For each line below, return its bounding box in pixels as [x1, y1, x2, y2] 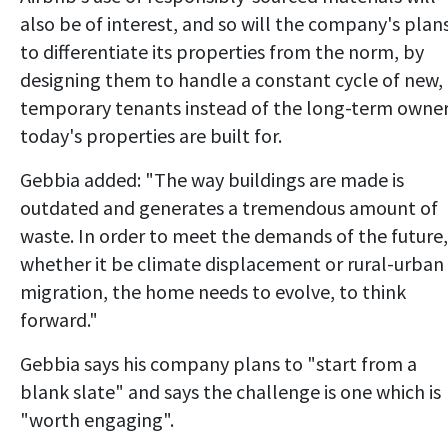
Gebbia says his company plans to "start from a [20, 350, 417, 376]
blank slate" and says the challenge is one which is [20, 378, 441, 404]
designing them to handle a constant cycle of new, [20, 66, 443, 92]
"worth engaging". [20, 406, 174, 432]
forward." [20, 306, 98, 332]
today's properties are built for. [20, 122, 282, 148]
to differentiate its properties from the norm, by [20, 38, 424, 64]
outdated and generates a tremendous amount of [20, 194, 438, 220]
